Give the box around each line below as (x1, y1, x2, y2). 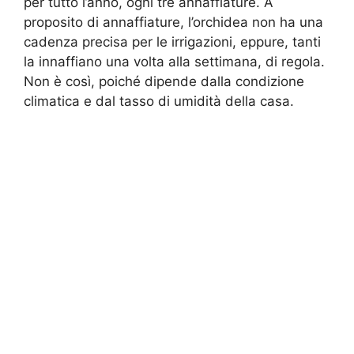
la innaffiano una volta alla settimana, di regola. (24, 54, 325, 70)
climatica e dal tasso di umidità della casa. (24, 93, 294, 110)
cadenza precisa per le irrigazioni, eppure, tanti (24, 34, 321, 51)
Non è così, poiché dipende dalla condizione (24, 73, 304, 90)
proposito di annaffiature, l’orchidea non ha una (24, 14, 323, 31)
